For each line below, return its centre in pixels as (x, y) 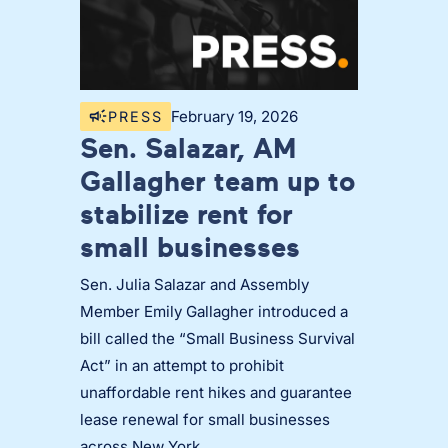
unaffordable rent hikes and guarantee (216, 393)
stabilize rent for (186, 214)
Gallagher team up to (217, 181)
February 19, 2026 (234, 116)
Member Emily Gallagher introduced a (214, 312)
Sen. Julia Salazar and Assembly (194, 285)
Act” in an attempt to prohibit (182, 366)
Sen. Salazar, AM (188, 148)
